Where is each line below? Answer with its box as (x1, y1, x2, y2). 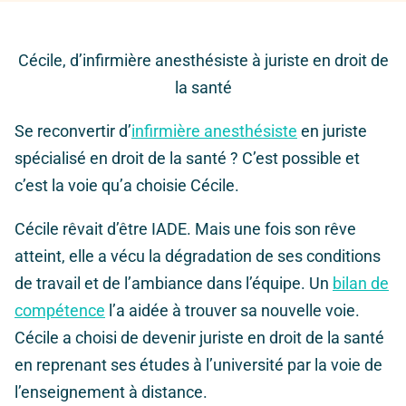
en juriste (297, 121, 367, 141)
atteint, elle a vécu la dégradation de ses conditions (14, 246, 381, 266)
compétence (14, 301, 105, 321)
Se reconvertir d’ (14, 121, 131, 141)
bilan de (333, 274, 389, 294)
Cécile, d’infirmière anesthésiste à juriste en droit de (17, 51, 389, 71)
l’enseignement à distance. (14, 382, 208, 402)
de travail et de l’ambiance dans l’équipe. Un (14, 274, 333, 294)
